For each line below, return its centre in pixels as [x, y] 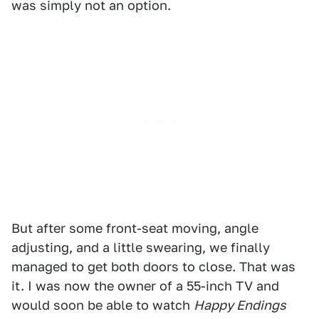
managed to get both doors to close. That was [153, 267]
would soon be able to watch [103, 305]
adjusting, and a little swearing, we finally [141, 248]
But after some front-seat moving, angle [135, 229]
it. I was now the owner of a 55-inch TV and [145, 286]
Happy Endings [240, 305]
